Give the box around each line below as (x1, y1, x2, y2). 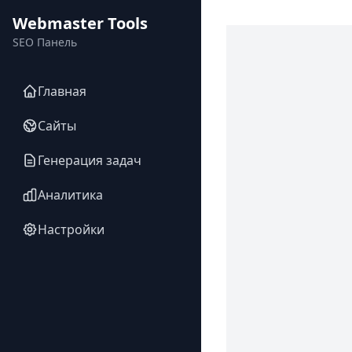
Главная (38, 82, 86, 100)
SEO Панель (13, 35, 77, 49)
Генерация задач (38, 152, 141, 169)
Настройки (38, 221, 104, 238)
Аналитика (38, 186, 103, 203)
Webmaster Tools (13, 13, 148, 34)
